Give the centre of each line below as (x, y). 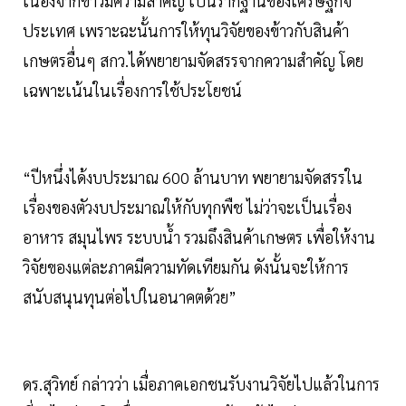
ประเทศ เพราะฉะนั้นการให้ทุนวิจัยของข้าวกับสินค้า (186, 31)
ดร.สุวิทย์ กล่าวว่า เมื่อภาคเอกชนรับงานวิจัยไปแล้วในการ (201, 384)
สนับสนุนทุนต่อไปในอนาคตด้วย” (130, 297)
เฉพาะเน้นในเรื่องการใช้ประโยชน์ (132, 91)
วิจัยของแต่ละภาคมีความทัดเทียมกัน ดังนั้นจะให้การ (186, 267)
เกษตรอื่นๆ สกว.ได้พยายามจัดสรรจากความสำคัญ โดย (193, 61)
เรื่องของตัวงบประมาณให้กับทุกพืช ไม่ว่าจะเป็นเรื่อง (187, 208)
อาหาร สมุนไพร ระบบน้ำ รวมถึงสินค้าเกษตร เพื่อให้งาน (199, 237)
